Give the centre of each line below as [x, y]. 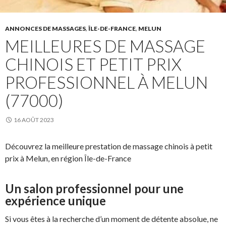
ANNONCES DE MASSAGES [45, 29]
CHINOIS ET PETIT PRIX [93, 64]
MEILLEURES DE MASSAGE [105, 46]
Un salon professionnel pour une [94, 189]
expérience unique [55, 201]
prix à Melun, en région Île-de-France [68, 158]
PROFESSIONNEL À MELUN [106, 82]
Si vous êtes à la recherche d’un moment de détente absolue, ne [111, 219]
